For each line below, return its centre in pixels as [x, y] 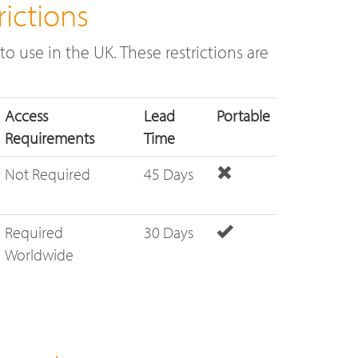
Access [26, 115]
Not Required [48, 174]
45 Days [169, 174]
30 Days [169, 232]
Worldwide [39, 255]
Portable [243, 115]
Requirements [50, 138]
